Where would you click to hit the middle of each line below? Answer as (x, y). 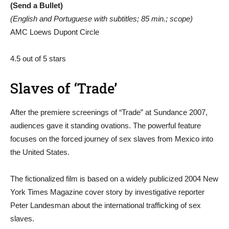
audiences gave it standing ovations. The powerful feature (106, 125)
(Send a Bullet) (37, 5)
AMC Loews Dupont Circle (55, 32)
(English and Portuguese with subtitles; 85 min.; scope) (101, 19)
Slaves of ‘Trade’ (64, 88)
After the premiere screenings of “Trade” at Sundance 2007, (109, 112)
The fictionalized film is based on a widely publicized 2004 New (114, 179)
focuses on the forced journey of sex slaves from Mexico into (112, 139)
